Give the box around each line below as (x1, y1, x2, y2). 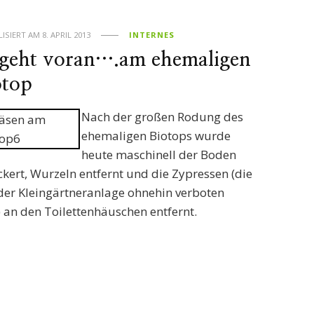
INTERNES (129, 29, 175, 40)
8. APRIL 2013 (42, 29, 91, 40)
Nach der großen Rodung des (81, 109, 244, 125)
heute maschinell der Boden (81, 146, 237, 163)
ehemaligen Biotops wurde (81, 128, 231, 144)
